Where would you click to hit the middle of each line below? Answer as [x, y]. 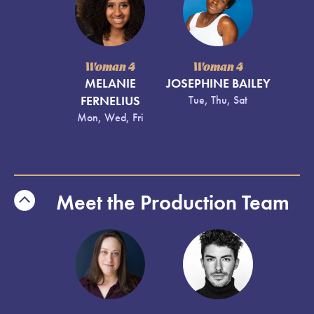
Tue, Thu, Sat [218, 100]
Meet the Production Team [173, 203]
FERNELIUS [110, 101]
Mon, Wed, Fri [110, 118]
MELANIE [110, 84]
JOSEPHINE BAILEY [218, 84]
